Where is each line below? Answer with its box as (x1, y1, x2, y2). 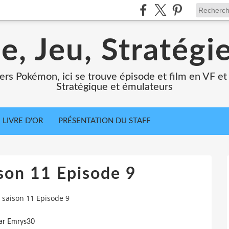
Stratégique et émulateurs (56, 82, 173, 92)
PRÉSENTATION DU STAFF (58, 117, 150, 125)
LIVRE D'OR (3, 117, 43, 125)
